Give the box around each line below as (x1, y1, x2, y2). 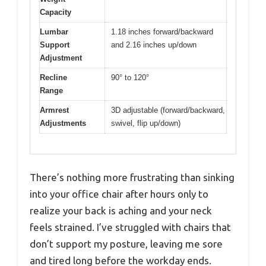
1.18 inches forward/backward (111, 27, 213, 36)
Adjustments (40, 118, 86, 128)
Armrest (40, 105, 69, 115)
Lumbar (40, 27, 68, 36)
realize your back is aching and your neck (30, 205, 212, 217)
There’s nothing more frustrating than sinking (30, 172, 235, 183)
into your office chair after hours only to (30, 188, 208, 200)
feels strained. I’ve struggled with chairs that (30, 221, 231, 233)
